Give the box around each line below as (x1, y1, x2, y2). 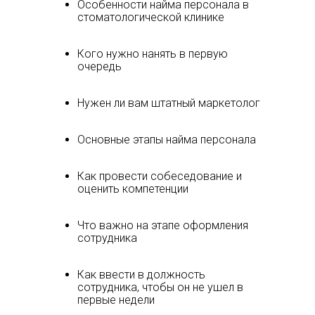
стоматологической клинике (77, 11, 224, 24)
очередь (77, 60, 122, 73)
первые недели (77, 293, 155, 307)
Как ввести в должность (77, 268, 205, 281)
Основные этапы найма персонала (77, 133, 256, 146)
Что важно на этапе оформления (77, 219, 248, 232)
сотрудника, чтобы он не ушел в (77, 281, 243, 294)
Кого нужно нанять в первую (77, 47, 228, 60)
